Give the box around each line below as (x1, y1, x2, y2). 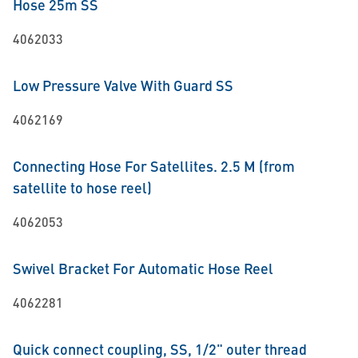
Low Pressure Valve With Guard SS (13, 75, 233, 95)
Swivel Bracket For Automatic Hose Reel (13, 258, 273, 278)
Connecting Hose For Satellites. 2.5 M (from (13, 156, 295, 176)
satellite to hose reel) (13, 177, 152, 197)
